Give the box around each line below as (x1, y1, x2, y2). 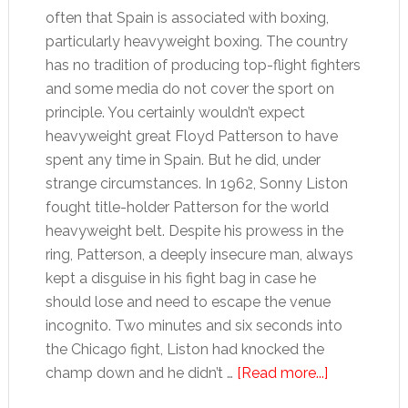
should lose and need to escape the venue (45, 293, 331, 311)
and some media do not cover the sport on (45, 80, 334, 97)
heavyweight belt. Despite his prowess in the (45, 222, 343, 240)
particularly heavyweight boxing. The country (45, 33, 348, 50)
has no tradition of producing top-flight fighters (45, 56, 361, 74)
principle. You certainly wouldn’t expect (45, 104, 305, 121)
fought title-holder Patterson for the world (45, 199, 329, 216)
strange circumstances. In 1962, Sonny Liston (45, 175, 348, 192)
